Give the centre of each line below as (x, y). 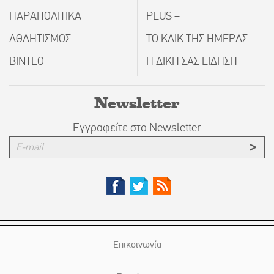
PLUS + (163, 16)
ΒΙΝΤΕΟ (27, 61)
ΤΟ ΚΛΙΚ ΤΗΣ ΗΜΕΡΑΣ (197, 39)
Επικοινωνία (137, 245)
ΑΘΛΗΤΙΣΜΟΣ (40, 39)
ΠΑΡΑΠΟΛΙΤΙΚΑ (45, 16)
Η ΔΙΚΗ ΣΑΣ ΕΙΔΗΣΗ (192, 61)
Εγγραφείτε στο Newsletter (137, 128)
